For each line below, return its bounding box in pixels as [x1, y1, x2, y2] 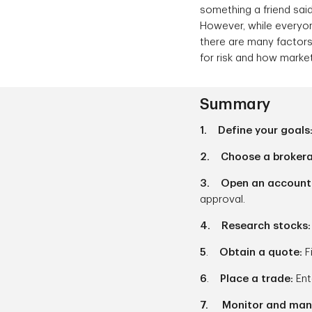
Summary [200, 96, 270, 112]
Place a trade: [220, 273, 296, 284]
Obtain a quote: [219, 247, 305, 258]
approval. [200, 194, 245, 205]
